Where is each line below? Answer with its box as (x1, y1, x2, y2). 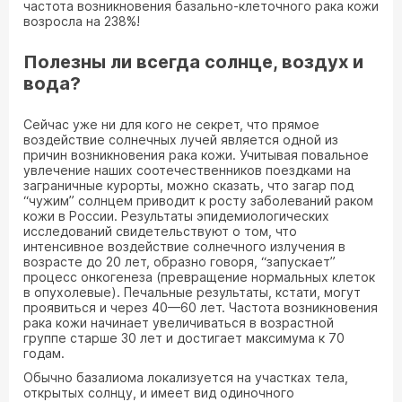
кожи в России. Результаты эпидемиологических (23, 208, 329, 223)
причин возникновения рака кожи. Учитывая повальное (23, 147, 369, 162)
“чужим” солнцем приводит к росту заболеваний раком (23, 193, 373, 208)
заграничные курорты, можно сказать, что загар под (23, 178, 354, 193)
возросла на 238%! (23, 13, 140, 29)
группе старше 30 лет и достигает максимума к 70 (23, 330, 345, 345)
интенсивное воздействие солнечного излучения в (23, 239, 345, 254)
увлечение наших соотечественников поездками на (23, 162, 351, 178)
